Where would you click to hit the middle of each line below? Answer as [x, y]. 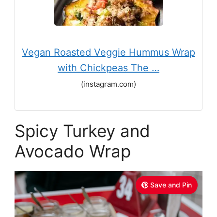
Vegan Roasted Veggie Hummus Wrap [108, 52]
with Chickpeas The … [108, 68]
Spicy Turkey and [82, 131]
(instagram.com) [108, 84]
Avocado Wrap [73, 151]
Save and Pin [171, 185]
